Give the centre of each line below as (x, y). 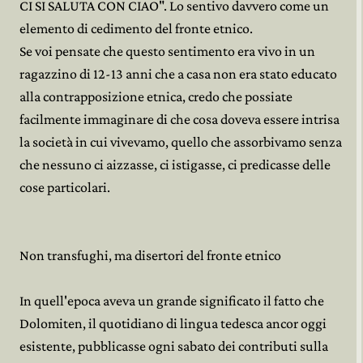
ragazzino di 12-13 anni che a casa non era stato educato (178, 74)
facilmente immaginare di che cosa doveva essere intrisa (179, 119)
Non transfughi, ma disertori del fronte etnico (150, 255)
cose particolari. (65, 187)
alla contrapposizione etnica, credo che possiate (156, 96)
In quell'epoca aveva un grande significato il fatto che (172, 301)
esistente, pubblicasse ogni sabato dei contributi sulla (174, 346)
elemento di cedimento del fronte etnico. (136, 28)
